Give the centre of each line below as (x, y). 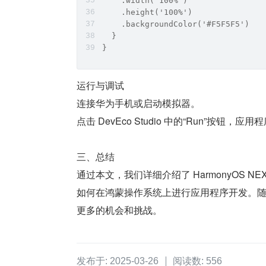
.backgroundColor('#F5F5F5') (176, 24)
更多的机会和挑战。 (119, 210)
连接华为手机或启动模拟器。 (138, 103)
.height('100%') (147, 12)
